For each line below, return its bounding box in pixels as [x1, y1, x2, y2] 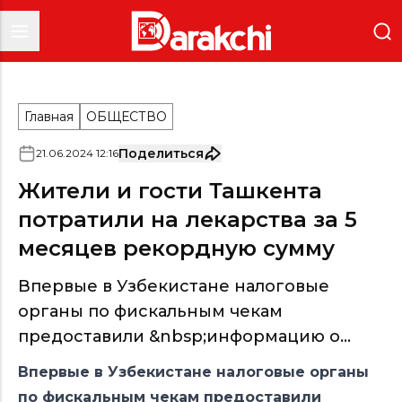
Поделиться [118, 145, 204, 162]
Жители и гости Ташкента [18, 178, 322, 204]
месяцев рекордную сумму [18, 235, 335, 261]
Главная [24, 109, 74, 125]
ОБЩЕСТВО [86, 109, 167, 125]
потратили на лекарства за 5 [18, 206, 357, 232]
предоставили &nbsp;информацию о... [18, 327, 351, 346]
